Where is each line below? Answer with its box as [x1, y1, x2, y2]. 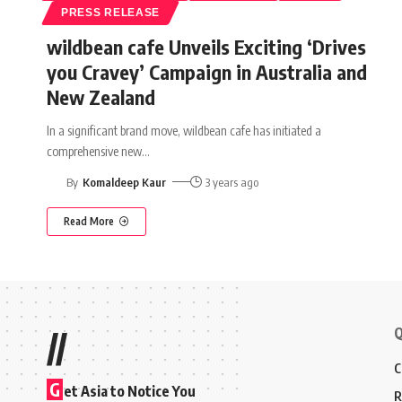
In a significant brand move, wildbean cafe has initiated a [47, 122, 321, 138]
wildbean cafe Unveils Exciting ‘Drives [47, 33, 366, 59]
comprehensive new [47, 143, 142, 159]
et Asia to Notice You [64, 381, 196, 400]
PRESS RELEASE [61, 6, 161, 18]
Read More [64, 214, 114, 228]
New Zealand [47, 83, 155, 109]
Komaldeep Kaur [82, 174, 166, 189]
